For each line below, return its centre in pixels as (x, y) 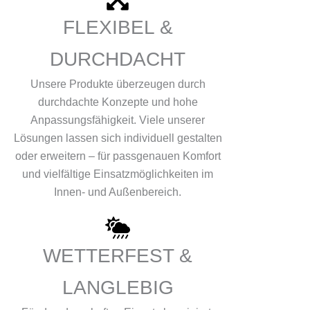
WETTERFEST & (118, 255)
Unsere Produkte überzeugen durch (118, 84)
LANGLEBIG (118, 287)
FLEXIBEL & (118, 27)
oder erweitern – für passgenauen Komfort (118, 156)
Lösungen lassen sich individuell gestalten (118, 138)
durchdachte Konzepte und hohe (118, 102)
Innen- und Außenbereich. (118, 192)
